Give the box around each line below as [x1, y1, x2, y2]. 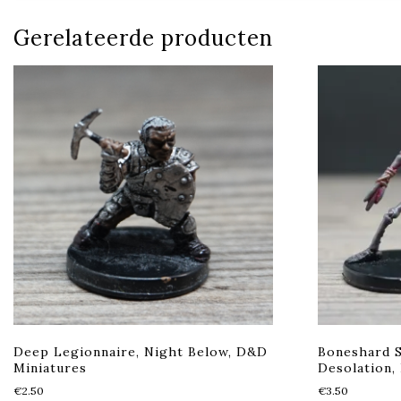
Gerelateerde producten [13, 24, 273, 53]
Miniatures [13, 360, 87, 377]
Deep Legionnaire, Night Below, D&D [13, 344, 268, 361]
